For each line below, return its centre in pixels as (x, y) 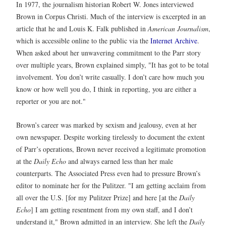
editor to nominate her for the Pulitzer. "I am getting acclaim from (111, 186)
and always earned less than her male (120, 161)
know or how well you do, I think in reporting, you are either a (106, 89)
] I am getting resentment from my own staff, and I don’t (112, 210)
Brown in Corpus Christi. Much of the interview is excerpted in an (111, 16)
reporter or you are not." (51, 101)
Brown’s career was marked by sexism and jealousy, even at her (106, 125)
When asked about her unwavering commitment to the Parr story (108, 52)
